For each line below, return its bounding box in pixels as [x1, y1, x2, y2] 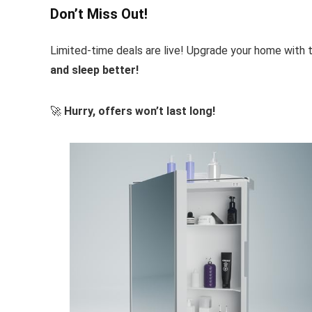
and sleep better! [50, 63, 139, 77]
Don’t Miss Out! [50, 5, 148, 22]
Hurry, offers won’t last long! [64, 104, 215, 118]
